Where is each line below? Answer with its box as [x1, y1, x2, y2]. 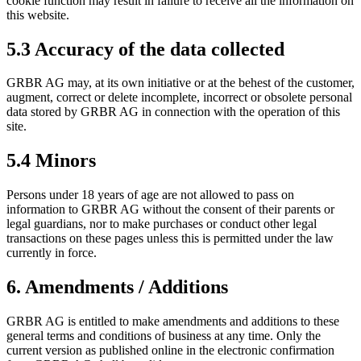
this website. [6, 7, 69, 22]
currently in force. [6, 246, 97, 260]
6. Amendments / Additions [6, 276, 228, 298]
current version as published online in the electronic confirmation [6, 343, 334, 358]
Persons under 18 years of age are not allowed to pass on [6, 188, 294, 202]
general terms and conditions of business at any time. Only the [6, 329, 321, 343]
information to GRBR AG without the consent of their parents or [6, 202, 334, 217]
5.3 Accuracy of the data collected [6, 38, 284, 60]
